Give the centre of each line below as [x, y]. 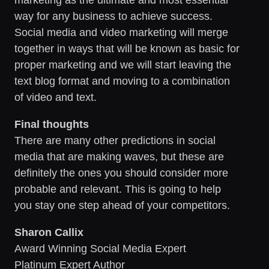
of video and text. [56, 97]
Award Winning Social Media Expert [100, 248]
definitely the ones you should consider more [121, 173]
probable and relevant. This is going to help [118, 189]
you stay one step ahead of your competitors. [122, 205]
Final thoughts [52, 124]
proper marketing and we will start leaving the [123, 65]
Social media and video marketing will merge [121, 32]
